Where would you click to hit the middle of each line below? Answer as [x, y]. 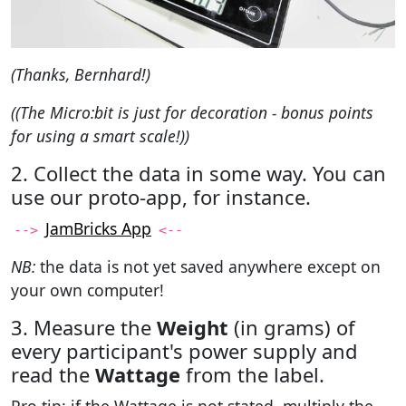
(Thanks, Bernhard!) [81, 75]
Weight [193, 328]
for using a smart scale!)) [100, 136]
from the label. [252, 375]
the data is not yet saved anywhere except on [208, 267]
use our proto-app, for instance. [161, 198]
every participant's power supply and [184, 352]
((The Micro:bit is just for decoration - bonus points [192, 113]
